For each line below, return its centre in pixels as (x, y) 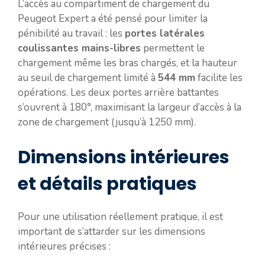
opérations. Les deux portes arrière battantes (118, 92)
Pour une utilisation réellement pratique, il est (120, 217)
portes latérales (165, 33)
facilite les (219, 77)
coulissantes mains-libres (79, 48)
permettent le (173, 48)
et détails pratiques (107, 184)
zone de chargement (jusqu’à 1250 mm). (107, 122)
